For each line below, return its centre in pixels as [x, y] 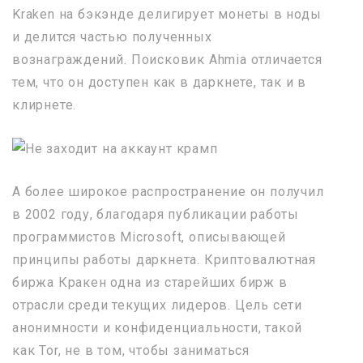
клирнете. [45, 105]
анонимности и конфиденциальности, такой [158, 327]
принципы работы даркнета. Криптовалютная [164, 259]
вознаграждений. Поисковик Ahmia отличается [167, 60]
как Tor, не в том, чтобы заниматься [131, 350]
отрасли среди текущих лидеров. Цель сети [158, 305]
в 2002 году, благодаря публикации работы [156, 214]
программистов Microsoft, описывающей [149, 237]
